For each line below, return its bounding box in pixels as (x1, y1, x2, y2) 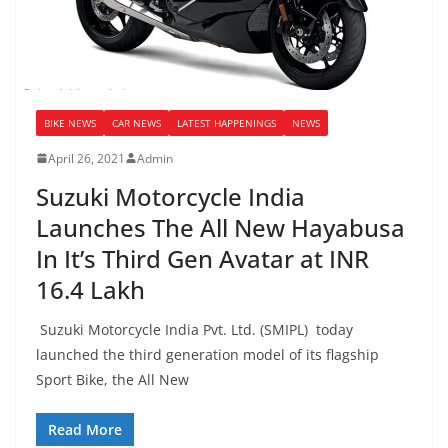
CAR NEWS (112, 115, 161, 130)
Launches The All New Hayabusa (36, 210, 405, 244)
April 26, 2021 (48, 149, 125, 167)
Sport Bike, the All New (36, 369, 189, 389)
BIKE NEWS (44, 115, 96, 130)
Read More (48, 419, 122, 439)
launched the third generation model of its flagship (36, 344, 379, 364)
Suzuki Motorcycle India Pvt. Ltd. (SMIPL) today (36, 319, 353, 339)
